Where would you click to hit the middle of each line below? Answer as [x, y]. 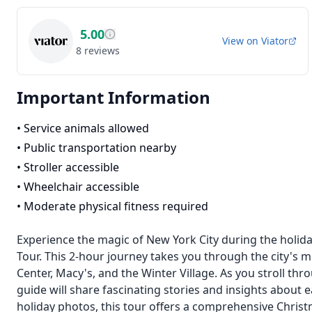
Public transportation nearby [100, 148]
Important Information [114, 97]
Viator [274, 41]
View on [241, 41]
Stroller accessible [71, 167]
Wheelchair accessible [81, 187]
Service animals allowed [86, 128]
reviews [102, 50]
